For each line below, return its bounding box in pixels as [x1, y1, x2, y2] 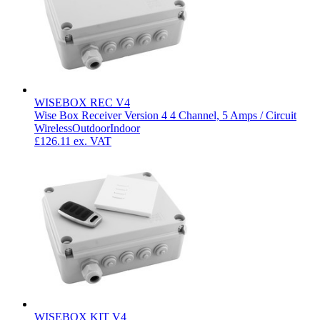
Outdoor [72, 122, 110, 135]
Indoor [110, 122, 140, 135]
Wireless [34, 122, 72, 135]
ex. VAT [74, 135, 111, 148]
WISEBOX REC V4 [34, 96, 130, 109]
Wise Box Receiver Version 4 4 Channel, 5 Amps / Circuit [34, 109, 296, 122]
